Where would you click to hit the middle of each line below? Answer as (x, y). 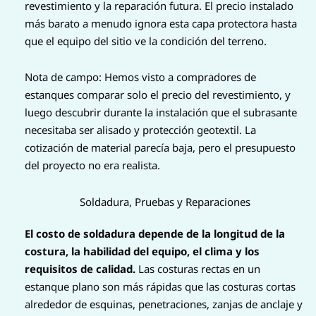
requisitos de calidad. (80, 268)
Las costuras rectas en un (198, 268)
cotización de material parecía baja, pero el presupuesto (160, 148)
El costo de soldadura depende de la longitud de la (155, 233)
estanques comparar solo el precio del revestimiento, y (158, 95)
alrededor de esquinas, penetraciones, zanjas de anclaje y (164, 304)
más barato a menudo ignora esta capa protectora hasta (161, 24)
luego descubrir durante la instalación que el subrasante (161, 113)
